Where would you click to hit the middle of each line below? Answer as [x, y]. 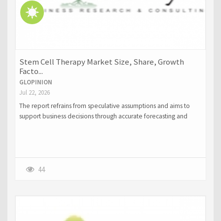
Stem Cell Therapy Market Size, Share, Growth [101, 62]
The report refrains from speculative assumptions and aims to [104, 106]
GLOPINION [36, 82]
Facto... [31, 72]
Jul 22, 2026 [34, 93]
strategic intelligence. [49, 126]
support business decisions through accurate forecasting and [103, 116]
